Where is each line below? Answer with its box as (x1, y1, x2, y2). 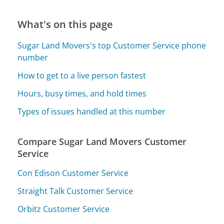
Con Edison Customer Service (17, 167, 129, 178)
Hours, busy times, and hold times (17, 88, 147, 99)
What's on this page (17, 17, 113, 31)
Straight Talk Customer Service (17, 185, 133, 196)
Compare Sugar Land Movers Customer (17, 135, 187, 148)
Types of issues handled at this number (17, 106, 166, 117)
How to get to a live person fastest (17, 70, 146, 81)
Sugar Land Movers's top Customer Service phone (17, 40, 206, 51)
